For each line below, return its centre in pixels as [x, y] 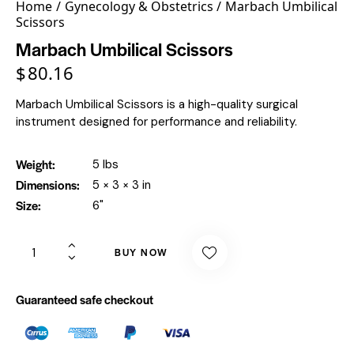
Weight [34, 164]
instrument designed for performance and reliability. [156, 121]
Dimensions [46, 184]
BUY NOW [141, 252]
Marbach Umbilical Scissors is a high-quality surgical [157, 104]
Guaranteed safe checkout [85, 299]
